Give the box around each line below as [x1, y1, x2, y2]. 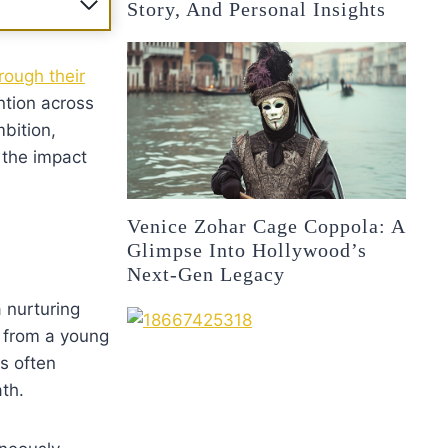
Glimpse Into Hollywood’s [127, 238, 368, 261]
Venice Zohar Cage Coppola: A [127, 214, 406, 237]
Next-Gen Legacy [127, 262, 286, 285]
